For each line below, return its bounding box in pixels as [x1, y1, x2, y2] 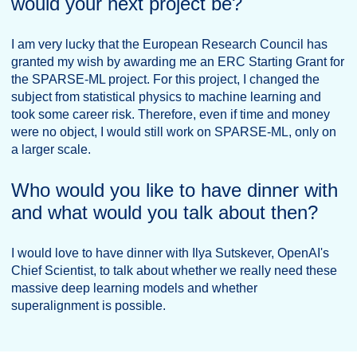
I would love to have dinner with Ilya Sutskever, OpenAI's [11, 246, 329, 260]
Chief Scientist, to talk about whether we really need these [11, 264, 337, 277]
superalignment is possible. [11, 299, 166, 312]
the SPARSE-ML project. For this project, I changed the [11, 73, 320, 86]
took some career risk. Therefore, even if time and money [11, 108, 330, 121]
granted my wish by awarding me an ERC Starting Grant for [11, 55, 344, 69]
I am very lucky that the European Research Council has [11, 37, 328, 51]
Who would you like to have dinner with [11, 179, 338, 201]
